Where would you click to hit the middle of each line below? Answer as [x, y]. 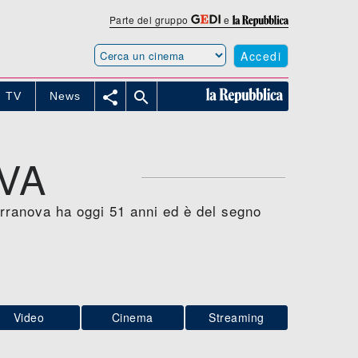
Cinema [132, 317]
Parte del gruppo [150, 20]
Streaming [237, 317]
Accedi [261, 56]
